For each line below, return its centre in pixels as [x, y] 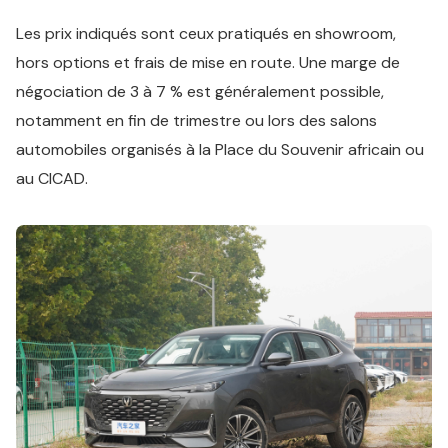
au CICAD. [52, 178]
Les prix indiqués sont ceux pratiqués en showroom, [206, 33]
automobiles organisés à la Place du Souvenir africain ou [220, 149]
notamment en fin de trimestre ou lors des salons [196, 120]
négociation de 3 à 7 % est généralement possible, [200, 91]
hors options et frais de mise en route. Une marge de [208, 62]
